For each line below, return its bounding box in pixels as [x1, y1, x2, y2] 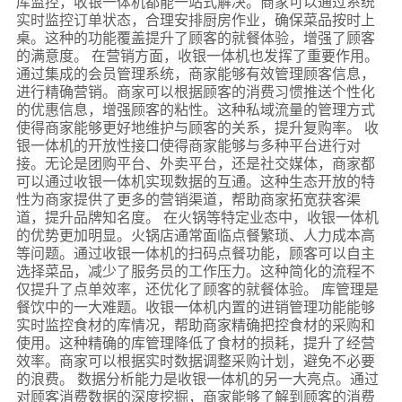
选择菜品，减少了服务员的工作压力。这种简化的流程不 [15, 260, 375, 281]
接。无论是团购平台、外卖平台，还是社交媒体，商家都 [15, 153, 375, 173]
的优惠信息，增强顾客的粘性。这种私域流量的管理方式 [15, 99, 375, 119]
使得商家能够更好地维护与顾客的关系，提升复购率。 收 [15, 117, 379, 137]
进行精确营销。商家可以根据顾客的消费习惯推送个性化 [15, 81, 375, 101]
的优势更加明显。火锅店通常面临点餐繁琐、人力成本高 [15, 224, 375, 245]
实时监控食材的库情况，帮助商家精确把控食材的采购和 [15, 314, 375, 335]
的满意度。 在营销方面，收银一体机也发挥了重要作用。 [15, 45, 379, 66]
